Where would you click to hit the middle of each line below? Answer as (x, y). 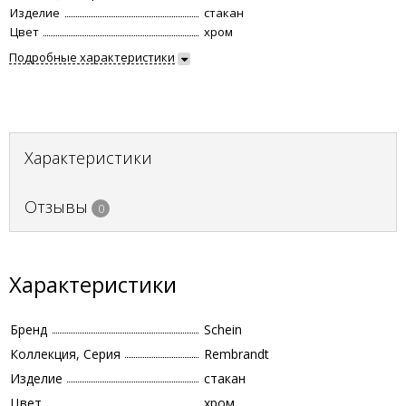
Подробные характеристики (92, 57)
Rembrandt (237, 354)
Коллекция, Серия (65, 354)
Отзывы (56, 207)
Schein (223, 329)
